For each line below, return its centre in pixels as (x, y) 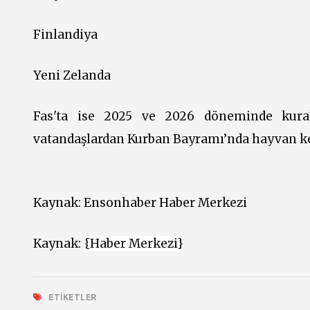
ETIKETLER (71, 297)
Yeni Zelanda (73, 75)
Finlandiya (65, 34)
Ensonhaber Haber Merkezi (165, 202)
